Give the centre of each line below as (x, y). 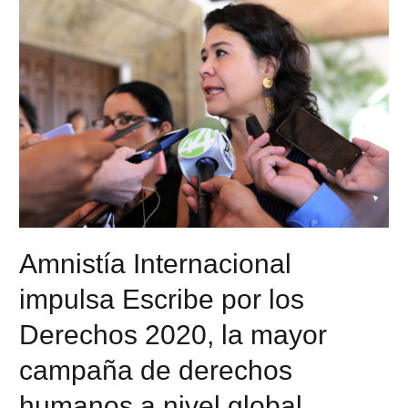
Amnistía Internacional (156, 264)
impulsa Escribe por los (162, 300)
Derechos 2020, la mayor (173, 335)
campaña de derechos (156, 371)
